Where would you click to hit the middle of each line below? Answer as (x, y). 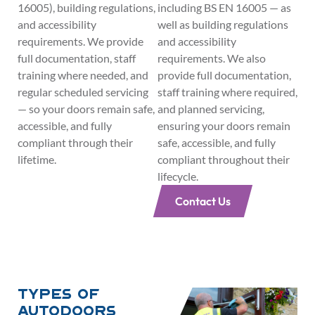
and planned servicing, (211, 109)
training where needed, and (83, 75)
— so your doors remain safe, (86, 109)
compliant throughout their (224, 159)
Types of (58, 296)
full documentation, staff (77, 58)
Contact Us (203, 201)
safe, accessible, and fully (217, 142)
